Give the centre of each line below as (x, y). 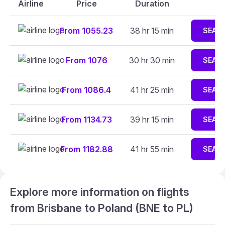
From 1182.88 (86, 149)
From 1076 (86, 60)
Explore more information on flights (100, 192)
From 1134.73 (86, 120)
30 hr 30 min (152, 60)
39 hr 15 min (152, 120)
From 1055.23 (86, 31)
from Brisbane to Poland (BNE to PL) (102, 208)
